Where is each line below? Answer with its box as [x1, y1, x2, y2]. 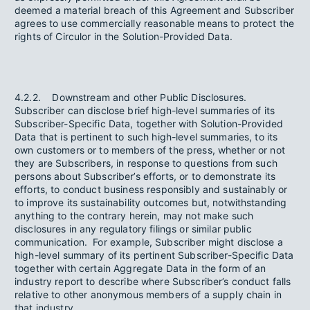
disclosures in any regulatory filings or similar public [15, 223, 252, 235]
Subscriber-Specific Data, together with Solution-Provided [15, 118, 284, 129]
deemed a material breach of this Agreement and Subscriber [15, 4, 295, 16]
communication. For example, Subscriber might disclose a [15, 236, 283, 248]
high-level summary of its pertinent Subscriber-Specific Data [15, 249, 294, 261]
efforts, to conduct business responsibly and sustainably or [15, 183, 288, 195]
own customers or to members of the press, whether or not [15, 144, 285, 156]
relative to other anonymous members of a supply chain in [15, 289, 282, 300]
